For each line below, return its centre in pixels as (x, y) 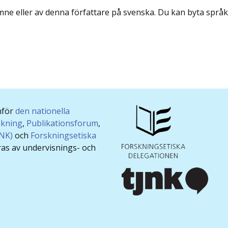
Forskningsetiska (63, 135)
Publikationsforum (62, 123)
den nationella (42, 111)
